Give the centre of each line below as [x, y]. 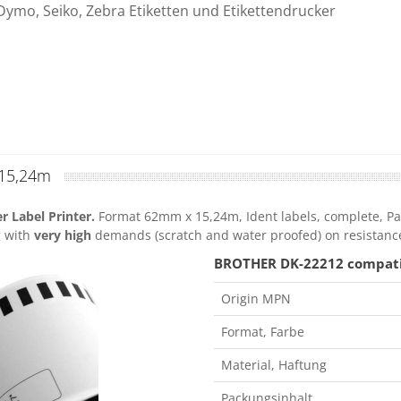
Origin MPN [256, 299]
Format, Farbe [263, 332]
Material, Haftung [274, 365]
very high [63, 235]
